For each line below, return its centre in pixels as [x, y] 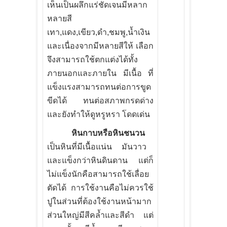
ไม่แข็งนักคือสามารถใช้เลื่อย [98, 174]
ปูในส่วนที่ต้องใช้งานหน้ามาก [99, 201]
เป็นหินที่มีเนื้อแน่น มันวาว [97, 146]
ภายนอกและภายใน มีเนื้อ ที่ [100, 73]
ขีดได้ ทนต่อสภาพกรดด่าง [100, 100]
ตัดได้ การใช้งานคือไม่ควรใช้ [100, 187]
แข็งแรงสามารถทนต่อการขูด [99, 87]
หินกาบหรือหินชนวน [108, 133]
